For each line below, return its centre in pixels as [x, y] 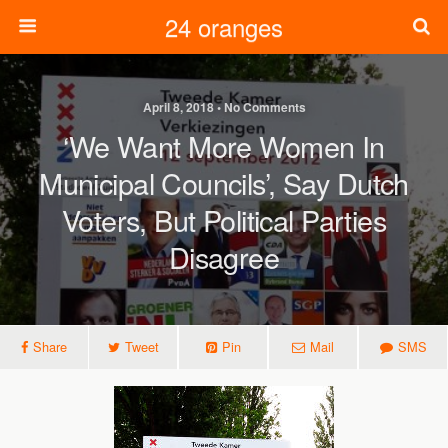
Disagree [224, 256]
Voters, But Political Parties [224, 219]
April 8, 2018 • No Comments [224, 107]
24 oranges [224, 26]
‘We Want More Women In [224, 145]
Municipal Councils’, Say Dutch [224, 182]
